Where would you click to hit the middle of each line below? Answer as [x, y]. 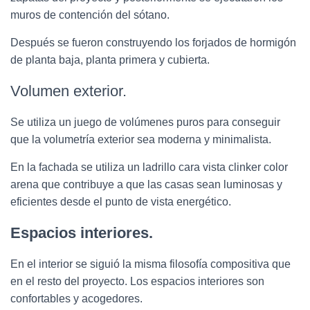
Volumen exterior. [69, 91]
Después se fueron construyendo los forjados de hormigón [153, 43]
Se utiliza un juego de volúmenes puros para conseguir [145, 122]
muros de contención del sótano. [90, 15]
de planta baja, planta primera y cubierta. [110, 60]
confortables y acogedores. [76, 299]
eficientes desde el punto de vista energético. [121, 202]
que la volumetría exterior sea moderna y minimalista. [141, 140]
